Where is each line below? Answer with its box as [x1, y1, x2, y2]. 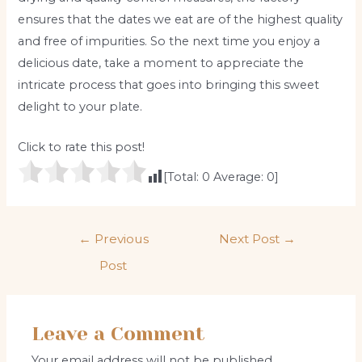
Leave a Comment [32, 322, 206, 345]
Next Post [219, 230, 284, 246]
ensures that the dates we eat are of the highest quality [18, 11, 343, 27]
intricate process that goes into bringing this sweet [18, 77, 320, 92]
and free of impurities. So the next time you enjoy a [18, 33, 321, 48]
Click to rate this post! [18, 140, 145, 155]
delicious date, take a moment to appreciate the [18, 55, 305, 70]
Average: [210, 170, 267, 185]
